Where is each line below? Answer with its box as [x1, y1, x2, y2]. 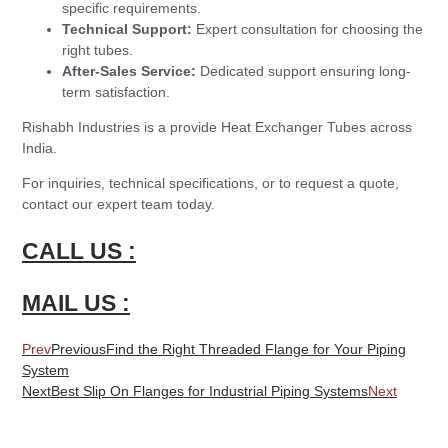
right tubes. [62, 41, 133, 58]
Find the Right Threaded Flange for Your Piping [106, 340, 406, 357]
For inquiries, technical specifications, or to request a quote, [22, 174, 399, 191]
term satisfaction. [62, 83, 170, 100]
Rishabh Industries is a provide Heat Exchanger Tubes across [22, 118, 412, 135]
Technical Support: [62, 20, 192, 37]
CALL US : [22, 237, 136, 264]
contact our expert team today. [22, 195, 215, 212]
